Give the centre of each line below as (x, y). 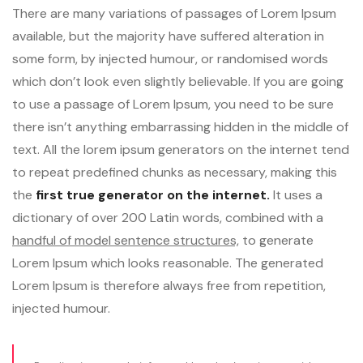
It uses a (296, 195)
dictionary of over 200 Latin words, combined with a (168, 218)
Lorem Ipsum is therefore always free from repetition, (169, 286)
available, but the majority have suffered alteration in (168, 36)
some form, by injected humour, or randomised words (170, 59)
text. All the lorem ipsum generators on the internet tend (181, 150)
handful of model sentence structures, (126, 241)
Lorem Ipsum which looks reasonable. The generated (168, 263)
